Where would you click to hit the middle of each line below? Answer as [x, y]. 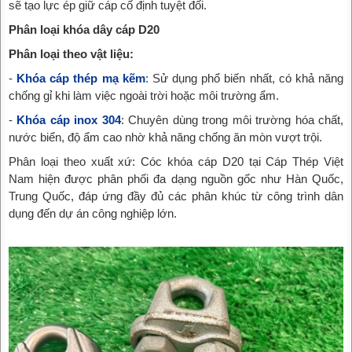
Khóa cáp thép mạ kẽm [81, 79]
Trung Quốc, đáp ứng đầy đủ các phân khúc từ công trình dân [176, 196]
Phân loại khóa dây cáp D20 [84, 30]
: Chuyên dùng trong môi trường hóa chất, [232, 120]
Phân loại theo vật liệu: [71, 54]
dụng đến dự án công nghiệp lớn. [93, 214]
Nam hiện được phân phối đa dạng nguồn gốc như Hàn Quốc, [176, 179]
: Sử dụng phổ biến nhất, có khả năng [244, 79]
